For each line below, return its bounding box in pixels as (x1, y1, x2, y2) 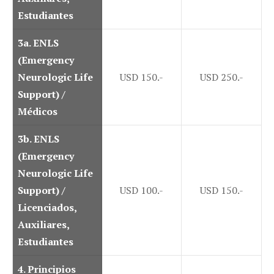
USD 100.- (120, 183, 163, 198)
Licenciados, (18, 201, 76, 215)
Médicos (18, 105, 57, 119)
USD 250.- (199, 70, 243, 84)
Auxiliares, (18, 218, 69, 232)
